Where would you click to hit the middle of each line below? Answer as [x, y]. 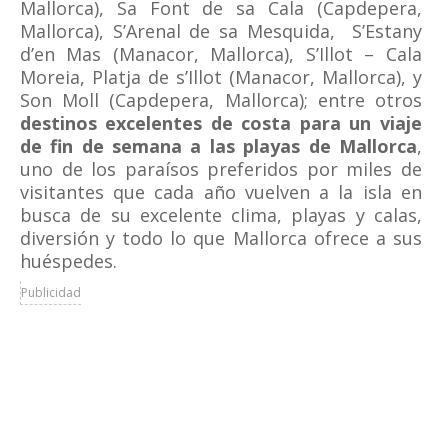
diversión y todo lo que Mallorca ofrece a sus [221, 238]
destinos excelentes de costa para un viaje [221, 123]
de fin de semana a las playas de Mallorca [218, 146]
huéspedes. [68, 261]
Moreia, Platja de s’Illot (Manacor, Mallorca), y [221, 77]
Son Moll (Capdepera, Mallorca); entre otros [221, 100]
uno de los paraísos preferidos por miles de [221, 169]
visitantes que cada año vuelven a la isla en [221, 192]
